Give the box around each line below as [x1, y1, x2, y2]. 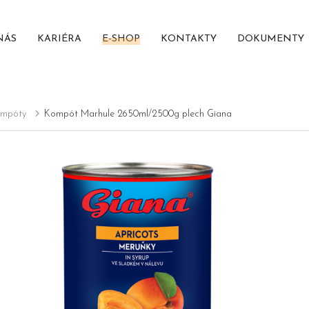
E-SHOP [101, 34, 140, 45]
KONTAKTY [160, 34, 217, 45]
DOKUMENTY [237, 34, 304, 45]
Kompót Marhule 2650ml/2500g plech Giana [43, 109, 232, 120]
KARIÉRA [37, 34, 81, 45]
